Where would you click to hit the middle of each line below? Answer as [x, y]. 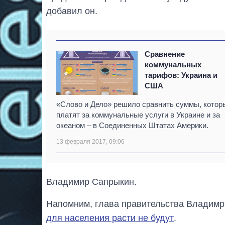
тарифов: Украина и [181, 75]
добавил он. [72, 11]
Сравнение [165, 54]
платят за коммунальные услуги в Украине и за [138, 115]
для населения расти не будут [110, 218]
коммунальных [173, 64]
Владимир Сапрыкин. [91, 182]
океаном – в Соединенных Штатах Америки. [132, 125]
